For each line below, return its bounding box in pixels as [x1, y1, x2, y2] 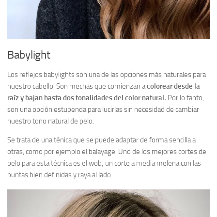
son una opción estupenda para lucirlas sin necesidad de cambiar [7, 105, 199, 114]
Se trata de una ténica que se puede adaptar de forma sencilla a [7, 136, 196, 145]
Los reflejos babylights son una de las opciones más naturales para [7, 70, 206, 79]
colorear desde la [145, 82, 200, 91]
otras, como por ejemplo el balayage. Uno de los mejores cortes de [7, 147, 206, 156]
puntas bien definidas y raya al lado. [7, 170, 112, 180]
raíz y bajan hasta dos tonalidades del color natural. [7, 93, 166, 103]
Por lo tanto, [166, 93, 204, 103]
